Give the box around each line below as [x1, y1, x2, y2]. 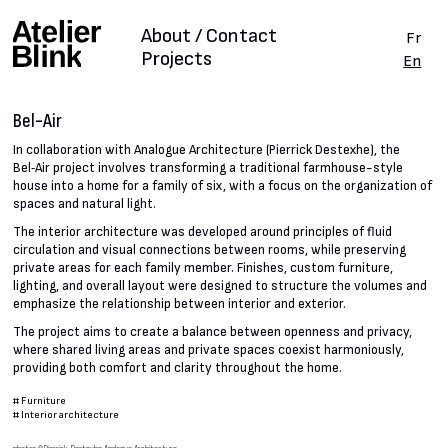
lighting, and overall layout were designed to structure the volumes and [13, 278, 428, 295]
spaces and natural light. [13, 196, 157, 213]
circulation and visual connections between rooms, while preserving [13, 242, 407, 259]
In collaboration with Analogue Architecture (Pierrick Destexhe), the [13, 142, 401, 159]
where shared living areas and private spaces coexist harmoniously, [13, 342, 405, 359]
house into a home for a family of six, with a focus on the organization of [13, 178, 433, 195]
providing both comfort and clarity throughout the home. [13, 360, 343, 377]
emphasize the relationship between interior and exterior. [13, 296, 347, 313]
